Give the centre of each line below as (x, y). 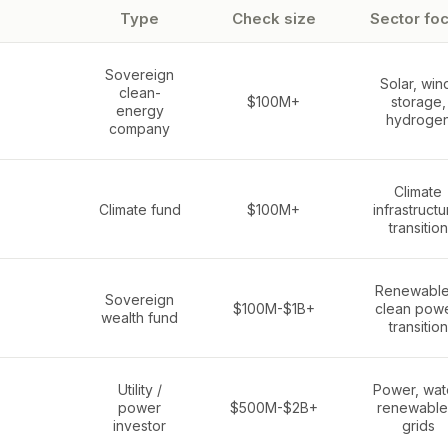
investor (139, 425)
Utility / (139, 389)
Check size (273, 18)
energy (139, 110)
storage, (418, 101)
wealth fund (139, 317)
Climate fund (139, 209)
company (139, 128)
